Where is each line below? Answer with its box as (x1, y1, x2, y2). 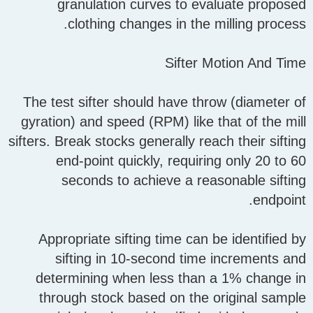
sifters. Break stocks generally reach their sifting (8, 133, 306, 150)
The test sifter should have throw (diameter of (23, 94, 306, 110)
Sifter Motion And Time (165, 55, 306, 71)
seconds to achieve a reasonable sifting (61, 173, 306, 189)
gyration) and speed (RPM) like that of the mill (21, 114, 306, 130)
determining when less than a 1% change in (36, 270, 306, 286)
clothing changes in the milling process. (68, 16, 306, 32)
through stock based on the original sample (39, 290, 306, 306)
